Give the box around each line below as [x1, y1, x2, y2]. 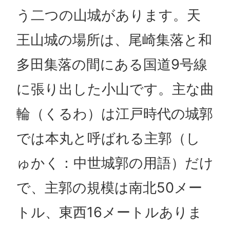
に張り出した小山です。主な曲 [16, 81, 214, 98]
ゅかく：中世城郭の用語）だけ [16, 155, 214, 172]
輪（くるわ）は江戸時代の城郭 [16, 105, 213, 123]
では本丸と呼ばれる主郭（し [16, 130, 200, 147]
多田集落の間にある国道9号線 [16, 56, 207, 73]
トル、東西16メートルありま [16, 204, 202, 221]
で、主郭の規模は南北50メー [16, 179, 202, 197]
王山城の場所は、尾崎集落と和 [16, 31, 212, 49]
